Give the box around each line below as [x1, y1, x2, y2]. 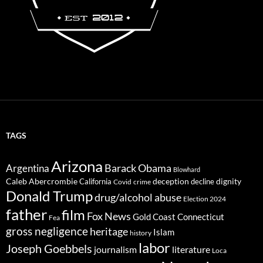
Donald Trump [6, 187, 93, 204]
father [6, 205, 47, 223]
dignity [216, 176, 241, 186]
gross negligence [6, 224, 88, 238]
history [130, 228, 151, 237]
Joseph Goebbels [6, 241, 92, 255]
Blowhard [173, 165, 200, 173]
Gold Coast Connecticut [133, 211, 224, 222]
